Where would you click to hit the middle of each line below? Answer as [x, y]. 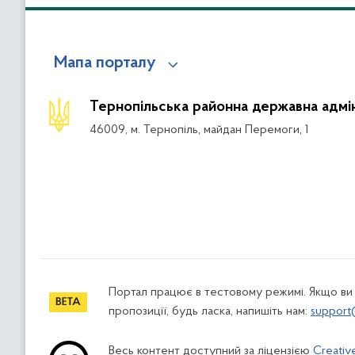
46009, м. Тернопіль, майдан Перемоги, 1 [200, 130]
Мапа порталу [105, 63]
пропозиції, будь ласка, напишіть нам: [210, 311]
